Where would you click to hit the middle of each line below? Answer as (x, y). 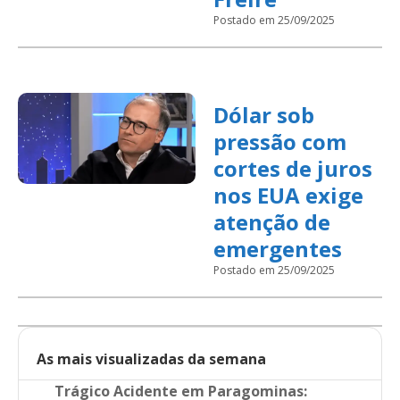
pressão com (279, 142)
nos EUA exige (288, 195)
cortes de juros (292, 168)
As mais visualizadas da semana (151, 359)
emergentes (277, 249)
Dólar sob (263, 115)
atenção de (271, 222)
